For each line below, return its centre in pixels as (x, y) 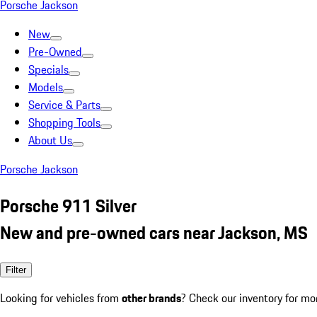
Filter (16, 270)
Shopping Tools (64, 122)
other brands (151, 298)
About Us (50, 140)
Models (46, 87)
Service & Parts (64, 105)
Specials (48, 69)
